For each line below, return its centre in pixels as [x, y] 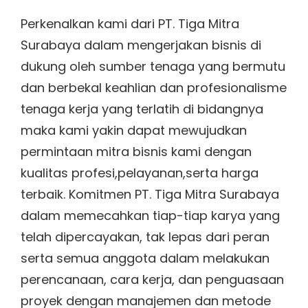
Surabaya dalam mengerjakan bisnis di [141, 45]
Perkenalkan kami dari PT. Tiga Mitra [130, 23]
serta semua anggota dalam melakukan [145, 258]
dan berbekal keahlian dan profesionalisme [154, 87]
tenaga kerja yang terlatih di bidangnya [142, 109]
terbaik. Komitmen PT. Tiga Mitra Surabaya [150, 194]
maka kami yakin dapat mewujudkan [134, 130]
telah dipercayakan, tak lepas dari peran [145, 236]
